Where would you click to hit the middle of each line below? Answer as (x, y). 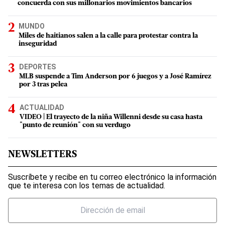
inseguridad (38, 44)
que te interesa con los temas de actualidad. (87, 185)
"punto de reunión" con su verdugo (75, 125)
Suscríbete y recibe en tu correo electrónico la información (112, 177)
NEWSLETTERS (42, 155)
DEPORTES (37, 67)
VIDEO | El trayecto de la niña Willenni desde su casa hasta (111, 117)
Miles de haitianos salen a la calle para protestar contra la (108, 36)
